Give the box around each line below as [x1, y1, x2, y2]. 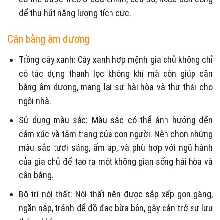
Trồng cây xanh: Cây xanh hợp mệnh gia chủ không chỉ [19, 54, 213, 65]
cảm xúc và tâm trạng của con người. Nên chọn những [19, 128, 213, 139]
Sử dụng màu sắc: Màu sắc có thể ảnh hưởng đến [19, 114, 213, 125]
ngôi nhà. [19, 95, 52, 106]
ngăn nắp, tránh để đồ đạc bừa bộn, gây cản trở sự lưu [19, 202, 213, 213]
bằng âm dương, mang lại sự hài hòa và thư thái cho [19, 82, 213, 92]
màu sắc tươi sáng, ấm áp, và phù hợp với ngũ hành [19, 142, 213, 153]
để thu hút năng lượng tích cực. [19, 8, 132, 19]
